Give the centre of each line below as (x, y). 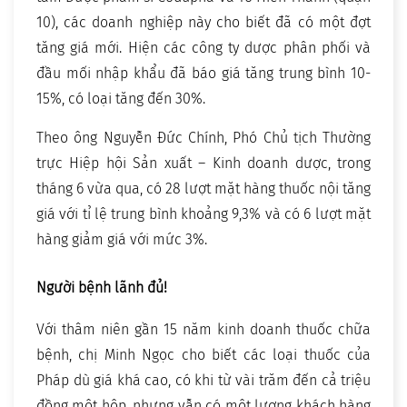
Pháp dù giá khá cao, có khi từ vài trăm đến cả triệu (203, 381)
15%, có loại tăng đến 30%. (121, 99)
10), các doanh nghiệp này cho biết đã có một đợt (203, 23)
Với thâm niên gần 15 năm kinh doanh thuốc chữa (203, 330)
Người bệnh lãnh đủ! (102, 288)
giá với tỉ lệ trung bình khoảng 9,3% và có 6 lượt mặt (203, 214)
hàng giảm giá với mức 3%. (122, 240)
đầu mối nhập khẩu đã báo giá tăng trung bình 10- (203, 74)
